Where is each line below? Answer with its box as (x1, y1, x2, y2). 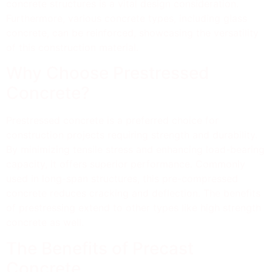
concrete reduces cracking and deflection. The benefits (6, 187, 260, 200)
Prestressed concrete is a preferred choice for (6, 114, 219, 127)
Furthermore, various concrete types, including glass (6, 12, 247, 24)
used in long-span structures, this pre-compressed (6, 172, 238, 185)
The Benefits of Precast (6, 237, 194, 259)
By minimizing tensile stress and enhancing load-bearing (6, 143, 265, 156)
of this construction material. (6, 41, 138, 53)
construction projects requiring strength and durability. (6, 129, 257, 141)
